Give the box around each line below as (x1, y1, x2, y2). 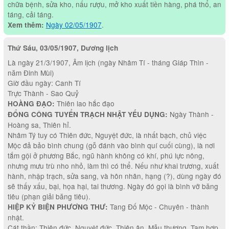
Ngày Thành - (167, 108, 214, 119)
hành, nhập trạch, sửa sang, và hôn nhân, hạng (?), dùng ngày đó (7, 170, 221, 181)
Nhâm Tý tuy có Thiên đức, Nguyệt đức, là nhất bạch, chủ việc (7, 129, 207, 140)
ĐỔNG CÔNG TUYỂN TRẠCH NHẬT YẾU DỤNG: (7, 109, 168, 119)
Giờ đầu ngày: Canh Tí (7, 77, 81, 88)
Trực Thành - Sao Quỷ (7, 87, 79, 98)
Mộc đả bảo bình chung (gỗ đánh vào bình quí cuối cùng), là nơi (7, 140, 215, 150)
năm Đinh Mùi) (7, 67, 54, 78)
